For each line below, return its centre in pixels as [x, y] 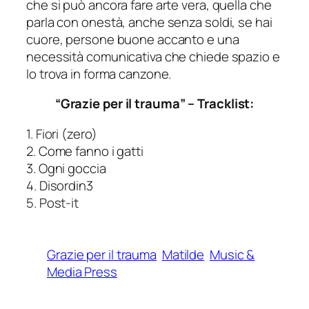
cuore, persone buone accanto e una [133, 39]
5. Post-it [52, 202]
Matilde [183, 254]
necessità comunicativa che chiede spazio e [153, 56]
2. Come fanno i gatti [85, 151]
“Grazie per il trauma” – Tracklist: [154, 104]
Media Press [82, 271]
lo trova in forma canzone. [99, 73]
